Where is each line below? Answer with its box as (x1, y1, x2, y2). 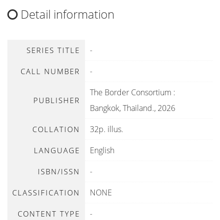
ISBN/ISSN (38, 166, 80, 176)
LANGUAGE (34, 145, 80, 155)
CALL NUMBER (21, 66, 80, 76)
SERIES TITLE (27, 45, 80, 55)
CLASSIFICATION (12, 188, 80, 197)
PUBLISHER (33, 95, 80, 105)
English (90, 145, 114, 156)
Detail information (18, 6, 114, 22)
